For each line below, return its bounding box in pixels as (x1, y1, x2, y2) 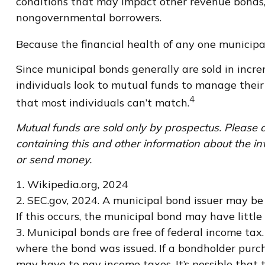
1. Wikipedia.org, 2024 (15, 177, 128, 192)
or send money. (15, 153, 92, 167)
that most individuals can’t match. (15, 96, 189, 110)
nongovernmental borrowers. (15, 11, 161, 25)
